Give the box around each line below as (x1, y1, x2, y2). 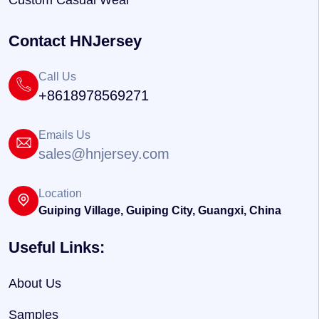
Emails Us (38, 129, 90, 141)
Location (38, 187, 82, 199)
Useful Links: (9, 239, 105, 256)
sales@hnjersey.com (38, 146, 169, 162)
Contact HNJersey (9, 32, 142, 50)
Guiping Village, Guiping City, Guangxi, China (38, 204, 281, 216)
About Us (9, 276, 61, 291)
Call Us (38, 70, 76, 83)
